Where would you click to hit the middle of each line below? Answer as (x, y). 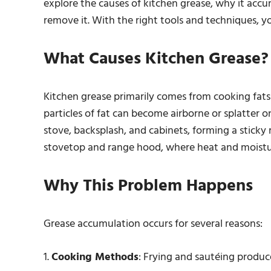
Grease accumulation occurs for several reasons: (153, 224)
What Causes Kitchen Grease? (156, 59)
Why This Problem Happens (148, 186)
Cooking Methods (95, 257)
